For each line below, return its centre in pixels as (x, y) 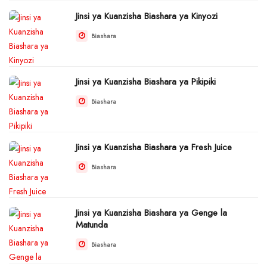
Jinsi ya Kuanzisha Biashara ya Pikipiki (146, 81)
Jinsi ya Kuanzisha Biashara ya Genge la (151, 212)
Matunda (92, 224)
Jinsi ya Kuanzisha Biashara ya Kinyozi (147, 16)
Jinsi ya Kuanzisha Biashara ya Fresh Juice (154, 147)
